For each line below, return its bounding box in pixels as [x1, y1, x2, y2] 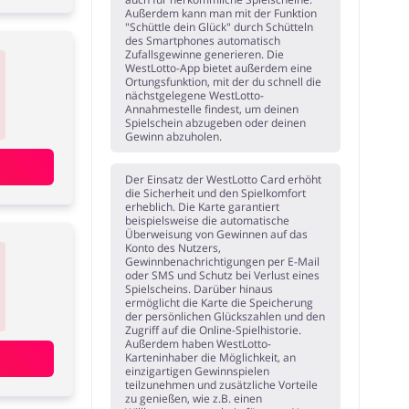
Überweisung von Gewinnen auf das [125, 226, 309, 243]
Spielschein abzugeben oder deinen [125, 115, 307, 131]
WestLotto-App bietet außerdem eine [125, 60, 313, 77]
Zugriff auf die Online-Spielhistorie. [125, 322, 302, 339]
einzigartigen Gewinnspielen [125, 363, 270, 380]
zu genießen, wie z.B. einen [125, 391, 263, 407]
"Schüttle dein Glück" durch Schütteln [125, 19, 314, 36]
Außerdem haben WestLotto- [125, 336, 272, 352]
